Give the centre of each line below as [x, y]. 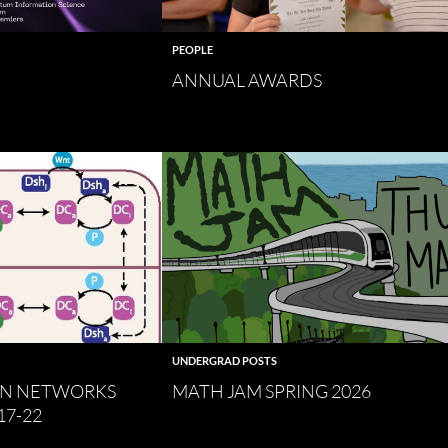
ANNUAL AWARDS [247, 79]
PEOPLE [192, 49]
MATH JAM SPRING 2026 [271, 391]
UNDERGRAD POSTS [224, 361]
